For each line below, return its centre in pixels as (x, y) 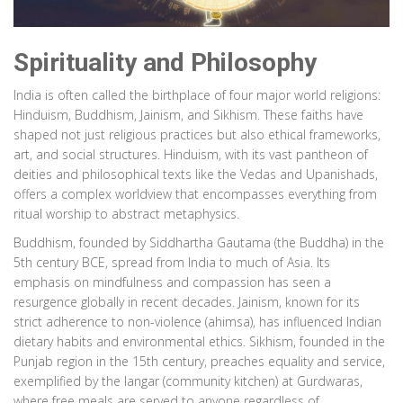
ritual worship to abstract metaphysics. (126, 214)
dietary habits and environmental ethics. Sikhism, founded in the (199, 342)
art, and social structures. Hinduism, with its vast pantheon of (191, 155)
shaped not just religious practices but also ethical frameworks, (197, 135)
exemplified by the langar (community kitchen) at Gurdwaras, (188, 381)
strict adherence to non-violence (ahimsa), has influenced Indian (197, 322)
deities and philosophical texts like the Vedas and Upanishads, (196, 175)
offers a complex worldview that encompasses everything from (195, 194)
